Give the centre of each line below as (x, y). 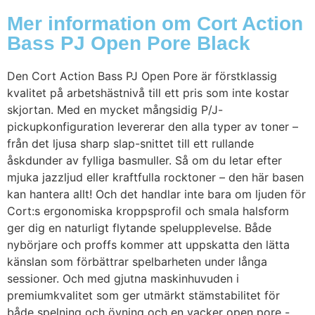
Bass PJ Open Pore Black (129, 44)
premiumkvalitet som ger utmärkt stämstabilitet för (143, 296)
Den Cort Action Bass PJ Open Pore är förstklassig (142, 76)
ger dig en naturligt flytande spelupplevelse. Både (139, 228)
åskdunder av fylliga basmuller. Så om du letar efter (144, 161)
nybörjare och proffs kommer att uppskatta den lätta (148, 245)
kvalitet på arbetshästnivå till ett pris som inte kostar (148, 93)
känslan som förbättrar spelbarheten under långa (137, 262)
